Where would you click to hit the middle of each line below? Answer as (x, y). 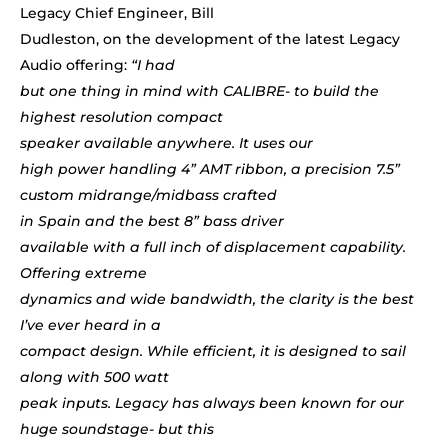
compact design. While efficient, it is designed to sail (213, 351)
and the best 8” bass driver (182, 221)
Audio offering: (75, 65)
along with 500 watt (94, 377)
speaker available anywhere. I (131, 143)
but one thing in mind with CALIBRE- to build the (199, 91)
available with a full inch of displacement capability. (213, 247)
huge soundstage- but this (117, 429)
